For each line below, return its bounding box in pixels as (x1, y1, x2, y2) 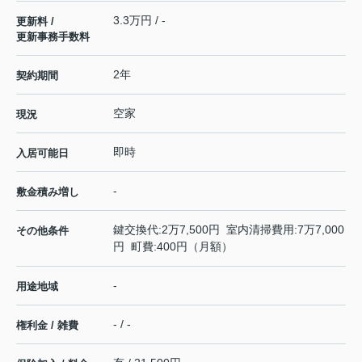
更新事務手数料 (16, 31, 90, 44)
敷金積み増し (16, 186, 79, 199)
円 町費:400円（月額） (113, 240, 233, 254)
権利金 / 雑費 (16, 319, 78, 332)
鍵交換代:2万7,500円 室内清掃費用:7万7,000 (113, 223, 344, 237)
